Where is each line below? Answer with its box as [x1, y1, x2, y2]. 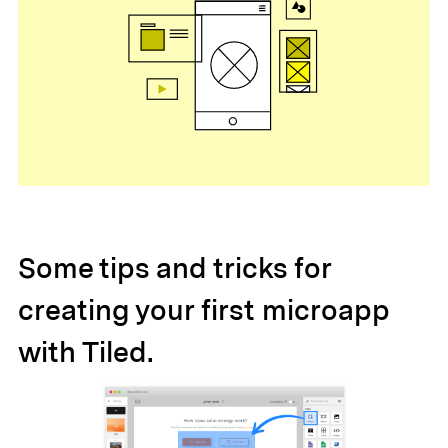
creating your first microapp [17, 293, 389, 328]
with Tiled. [17, 335, 154, 370]
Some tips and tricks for [17, 251, 331, 286]
